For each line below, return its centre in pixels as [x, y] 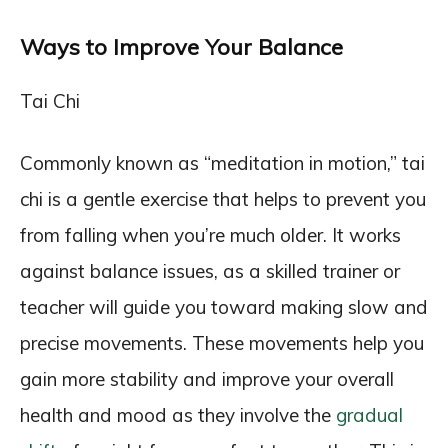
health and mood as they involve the [178, 415]
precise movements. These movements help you [222, 343]
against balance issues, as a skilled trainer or [210, 271]
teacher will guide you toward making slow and [224, 307]
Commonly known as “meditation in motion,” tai [222, 163]
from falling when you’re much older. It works [210, 235]
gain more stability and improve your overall [207, 379]
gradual [369, 415]
